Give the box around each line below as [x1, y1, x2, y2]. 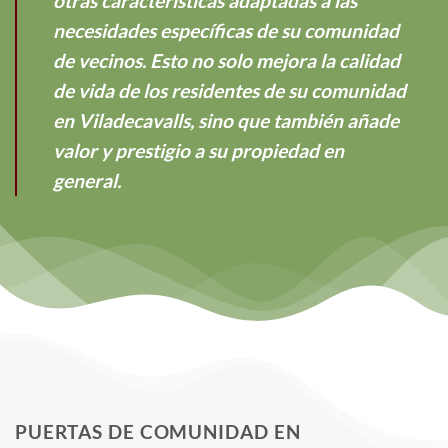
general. [53, 168, 121, 192]
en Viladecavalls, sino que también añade [53, 108, 399, 132]
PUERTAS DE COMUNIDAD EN [15, 419, 302, 443]
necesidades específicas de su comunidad [53, 18, 399, 42]
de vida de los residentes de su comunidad [53, 78, 406, 102]
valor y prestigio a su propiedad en [53, 138, 344, 162]
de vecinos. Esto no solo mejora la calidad [53, 48, 400, 72]
